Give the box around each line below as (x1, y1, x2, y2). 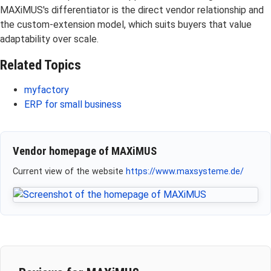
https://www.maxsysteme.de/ (126, 166, 244, 177)
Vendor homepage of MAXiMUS (13, 145, 157, 158)
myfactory (24, 84, 69, 96)
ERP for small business (24, 99, 122, 111)
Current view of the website (13, 166, 126, 177)
